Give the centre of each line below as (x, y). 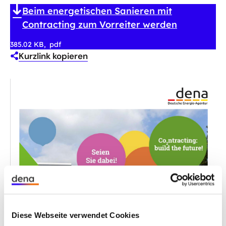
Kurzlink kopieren (53, 56)
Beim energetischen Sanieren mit (97, 11)
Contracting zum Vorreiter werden (100, 24)
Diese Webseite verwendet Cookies (75, 215)
